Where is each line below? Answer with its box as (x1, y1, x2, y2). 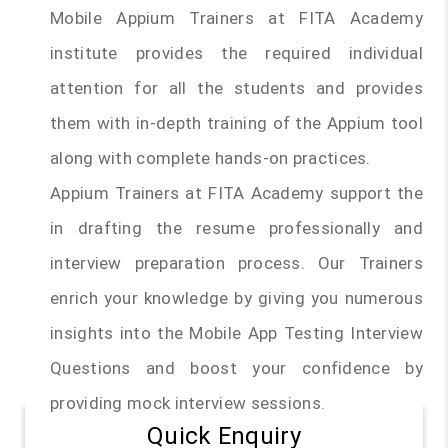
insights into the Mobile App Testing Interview (50, 323, 423, 344)
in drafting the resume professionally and (50, 218, 423, 239)
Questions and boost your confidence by (50, 358, 423, 379)
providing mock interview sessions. (50, 393, 326, 414)
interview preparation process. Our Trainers (50, 253, 423, 274)
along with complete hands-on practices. (50, 148, 371, 169)
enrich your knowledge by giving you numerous (50, 288, 423, 309)
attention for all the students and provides (50, 78, 423, 99)
